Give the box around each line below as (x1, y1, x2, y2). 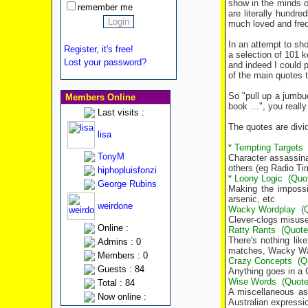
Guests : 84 (97, 264, 144, 274)
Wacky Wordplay (228, 204, 296, 214)
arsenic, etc (228, 194, 275, 204)
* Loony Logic (228, 173, 283, 184)
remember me (77, 2, 133, 12)
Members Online (62, 92, 135, 102)
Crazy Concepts (228, 256, 292, 266)
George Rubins (97, 179, 157, 189)
